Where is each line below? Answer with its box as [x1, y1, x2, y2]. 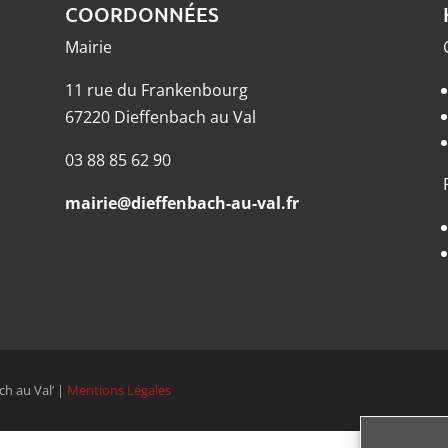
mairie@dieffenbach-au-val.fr [64, 192, 299, 215]
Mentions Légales [67, 380, 172, 399]
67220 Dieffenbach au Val [64, 106, 256, 129]
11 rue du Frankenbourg [64, 79, 248, 102]
